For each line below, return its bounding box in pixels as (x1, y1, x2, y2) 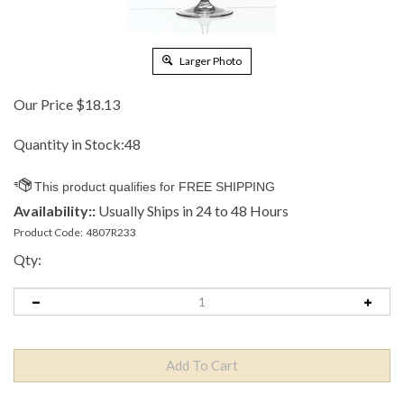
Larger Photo (178, 54, 242, 68)
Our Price (14, 96, 73, 113)
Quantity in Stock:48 (14, 135, 141, 152)
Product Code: (14, 225, 83, 239)
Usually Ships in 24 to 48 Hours (96, 202, 289, 219)
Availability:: (14, 202, 96, 219)
